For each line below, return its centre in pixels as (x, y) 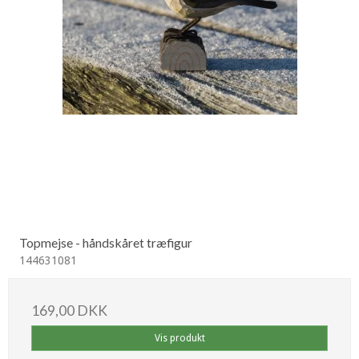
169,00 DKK (69, 310)
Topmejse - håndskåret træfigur (106, 242)
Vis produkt (179, 338)
